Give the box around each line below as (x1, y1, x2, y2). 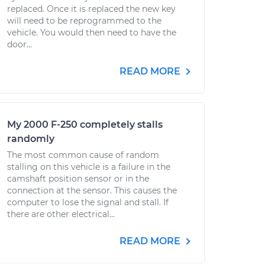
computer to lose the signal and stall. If (7, 197, 169, 208)
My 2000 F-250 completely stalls (7, 119, 163, 130)
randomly (7, 133, 54, 144)
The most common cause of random (7, 150, 159, 160)
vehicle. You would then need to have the (7, 27, 176, 38)
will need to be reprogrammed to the (7, 15, 161, 26)
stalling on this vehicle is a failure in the (7, 161, 170, 172)
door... (7, 39, 32, 50)
